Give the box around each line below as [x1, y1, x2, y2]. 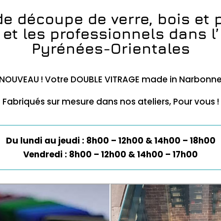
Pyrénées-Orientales [31, 39, 190, 58]
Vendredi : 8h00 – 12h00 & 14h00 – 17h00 [23, 148, 198, 161]
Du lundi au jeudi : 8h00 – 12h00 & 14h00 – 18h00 [5, 135, 216, 147]
